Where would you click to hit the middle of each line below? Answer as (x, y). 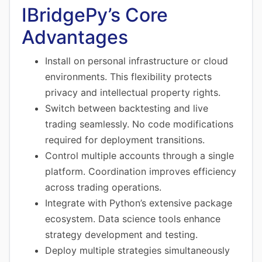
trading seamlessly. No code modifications (139, 124)
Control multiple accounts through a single (139, 156)
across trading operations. (103, 187)
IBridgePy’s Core (95, 15)
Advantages (75, 37)
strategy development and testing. (121, 235)
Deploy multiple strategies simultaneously (137, 250)
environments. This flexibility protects (128, 77)
